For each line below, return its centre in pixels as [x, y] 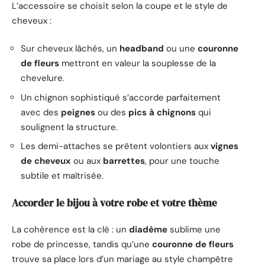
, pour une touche [182, 161]
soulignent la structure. [69, 127]
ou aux [87, 161]
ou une [181, 49]
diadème [148, 230]
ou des [112, 112]
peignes [78, 112]
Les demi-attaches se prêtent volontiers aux [116, 146]
